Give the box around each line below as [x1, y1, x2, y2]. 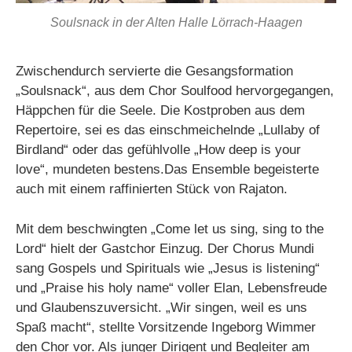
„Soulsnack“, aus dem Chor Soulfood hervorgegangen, [16, 83, 334, 99]
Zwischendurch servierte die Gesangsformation [16, 64, 293, 79]
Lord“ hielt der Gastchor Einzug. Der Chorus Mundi [16, 240, 314, 256]
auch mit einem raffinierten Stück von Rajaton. [16, 181, 288, 197]
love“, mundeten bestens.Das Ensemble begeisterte [16, 162, 319, 178]
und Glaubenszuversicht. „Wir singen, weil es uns [16, 299, 307, 315]
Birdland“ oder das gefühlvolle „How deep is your [16, 142, 301, 158]
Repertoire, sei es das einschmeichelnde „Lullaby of [16, 123, 320, 138]
